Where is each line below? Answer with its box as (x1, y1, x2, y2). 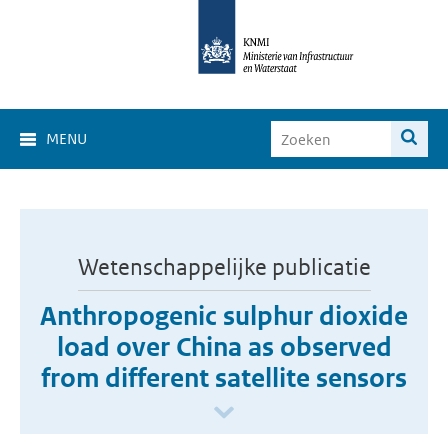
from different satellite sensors (41, 362, 407, 394)
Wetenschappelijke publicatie (77, 254, 371, 280)
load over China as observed (56, 331, 392, 363)
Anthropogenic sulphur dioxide (40, 300, 408, 332)
